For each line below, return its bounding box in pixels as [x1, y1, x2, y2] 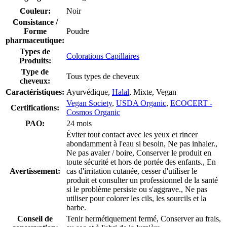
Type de [21, 67, 49, 76]
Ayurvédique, [66, 87, 112, 96]
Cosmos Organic [66, 107, 120, 117]
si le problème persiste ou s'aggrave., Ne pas [66, 184, 207, 194]
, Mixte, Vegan [129, 87, 176, 96]
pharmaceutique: [6, 35, 64, 45]
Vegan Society [66, 98, 112, 107]
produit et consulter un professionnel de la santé [66, 175, 218, 184]
